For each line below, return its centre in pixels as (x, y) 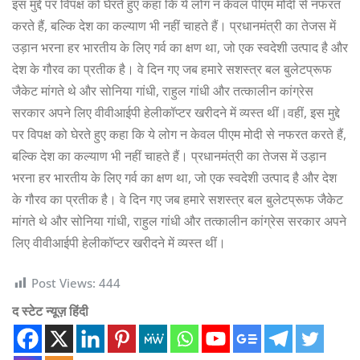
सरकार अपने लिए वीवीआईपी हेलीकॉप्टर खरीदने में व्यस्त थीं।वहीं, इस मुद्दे (176, 112)
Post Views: (63, 282)
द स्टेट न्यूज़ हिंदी (50, 311)
